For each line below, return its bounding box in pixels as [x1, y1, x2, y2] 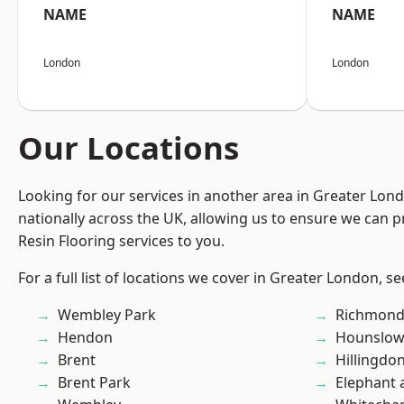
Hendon [58, 327, 113, 348]
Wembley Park [58, 305, 156, 326]
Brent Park [58, 372, 131, 393]
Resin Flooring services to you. [18, 231, 225, 252]
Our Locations [18, 126, 239, 170]
